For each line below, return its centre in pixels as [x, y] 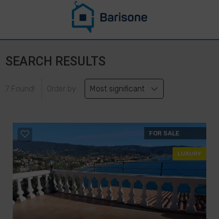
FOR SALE [164, 133]
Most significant [120, 89]
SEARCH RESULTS [56, 61]
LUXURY [189, 153]
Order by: [64, 89]
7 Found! [20, 89]
